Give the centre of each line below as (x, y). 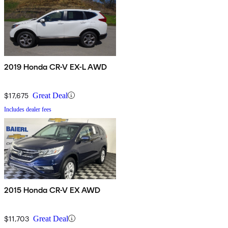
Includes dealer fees (28, 109)
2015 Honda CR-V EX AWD (53, 190)
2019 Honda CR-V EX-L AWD (56, 67)
